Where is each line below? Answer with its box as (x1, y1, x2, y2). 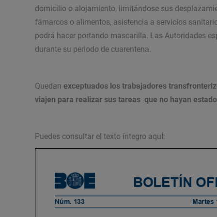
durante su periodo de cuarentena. (35, 44, 151, 54)
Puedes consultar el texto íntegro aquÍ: (35, 131, 165, 141)
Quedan (35, 81, 63, 91)
